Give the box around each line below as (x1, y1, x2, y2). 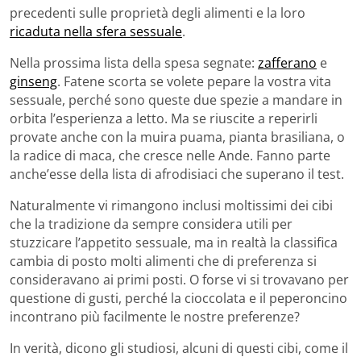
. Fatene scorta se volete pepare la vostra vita (57, 72, 331, 90)
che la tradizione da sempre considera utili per (10, 214, 293, 233)
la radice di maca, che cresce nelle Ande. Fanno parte (10, 146, 330, 164)
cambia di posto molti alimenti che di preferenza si (10, 251, 317, 270)
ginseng (10, 72, 57, 90)
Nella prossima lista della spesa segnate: (10, 53, 258, 72)
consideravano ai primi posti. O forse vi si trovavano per (10, 270, 349, 288)
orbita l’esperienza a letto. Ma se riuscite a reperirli (10, 109, 317, 127)
